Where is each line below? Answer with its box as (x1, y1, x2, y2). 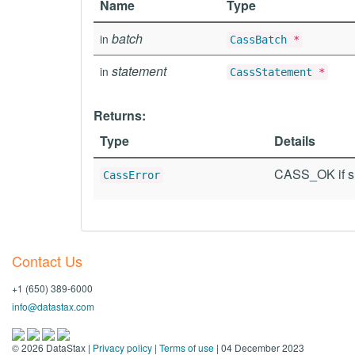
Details (274, 132, 315, 150)
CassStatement (230, 66, 312, 78)
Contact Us (12, 250, 82, 271)
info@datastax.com (12, 300, 94, 313)
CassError (103, 169, 160, 181)
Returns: (94, 106, 146, 124)
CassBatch (230, 33, 287, 46)
